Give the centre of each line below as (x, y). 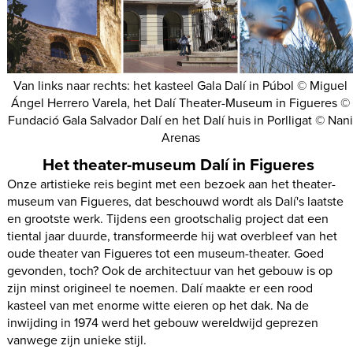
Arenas (180, 137)
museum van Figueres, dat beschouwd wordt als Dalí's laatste (176, 201)
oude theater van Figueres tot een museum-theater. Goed (166, 253)
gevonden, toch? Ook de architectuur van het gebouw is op (170, 270)
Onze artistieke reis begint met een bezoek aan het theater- (172, 184)
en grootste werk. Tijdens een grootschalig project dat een (168, 218)
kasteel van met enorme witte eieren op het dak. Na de (158, 305)
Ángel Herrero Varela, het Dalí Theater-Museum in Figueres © (180, 102)
